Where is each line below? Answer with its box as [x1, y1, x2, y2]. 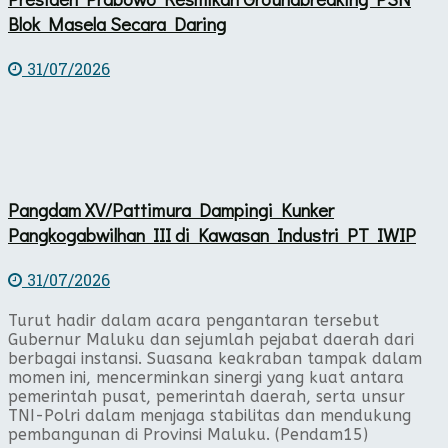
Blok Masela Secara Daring [8, 10, 226, 36]
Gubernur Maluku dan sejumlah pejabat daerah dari [8, 329, 414, 349]
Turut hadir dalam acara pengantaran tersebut [8, 310, 379, 330]
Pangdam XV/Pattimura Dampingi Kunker [8, 197, 334, 223]
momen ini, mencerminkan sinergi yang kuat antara [8, 367, 404, 387]
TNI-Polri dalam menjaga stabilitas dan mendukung [8, 405, 411, 425]
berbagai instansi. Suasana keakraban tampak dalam [8, 348, 422, 368]
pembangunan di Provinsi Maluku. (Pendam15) [8, 424, 368, 444]
